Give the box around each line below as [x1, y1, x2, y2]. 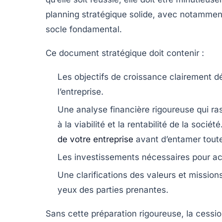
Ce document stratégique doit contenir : [46, 48, 204, 58]
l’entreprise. [57, 87, 104, 97]
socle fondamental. [46, 24, 122, 35]
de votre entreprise [57, 134, 133, 145]
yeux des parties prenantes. [57, 185, 168, 195]
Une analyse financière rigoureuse [57, 105, 194, 115]
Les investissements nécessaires [57, 152, 190, 163]
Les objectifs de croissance [57, 72, 167, 82]
